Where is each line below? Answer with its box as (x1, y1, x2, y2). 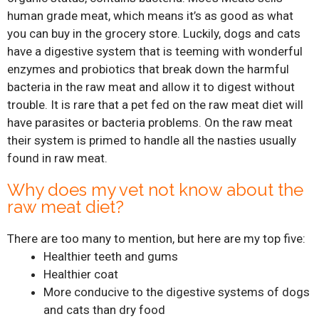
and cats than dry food (43, 303, 165, 318)
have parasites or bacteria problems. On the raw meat (7, 115, 293, 130)
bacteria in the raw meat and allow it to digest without (7, 80, 295, 95)
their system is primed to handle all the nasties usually (7, 133, 296, 148)
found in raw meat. (7, 151, 108, 166)
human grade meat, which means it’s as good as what (7, 9, 293, 23)
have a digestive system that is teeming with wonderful (7, 44, 303, 59)
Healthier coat (43, 267, 118, 282)
